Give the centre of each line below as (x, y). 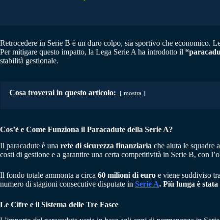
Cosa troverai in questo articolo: (63, 92)
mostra (133, 93)
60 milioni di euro (127, 175)
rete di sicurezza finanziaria (107, 145)
